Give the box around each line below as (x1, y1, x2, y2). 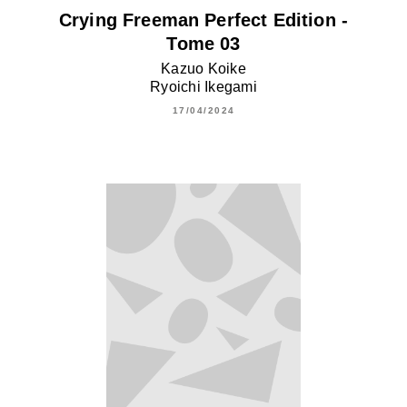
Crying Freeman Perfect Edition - (58, 9, 349, 30)
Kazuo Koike (161, 60, 246, 76)
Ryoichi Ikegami (149, 78, 258, 94)
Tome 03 (166, 33, 241, 54)
